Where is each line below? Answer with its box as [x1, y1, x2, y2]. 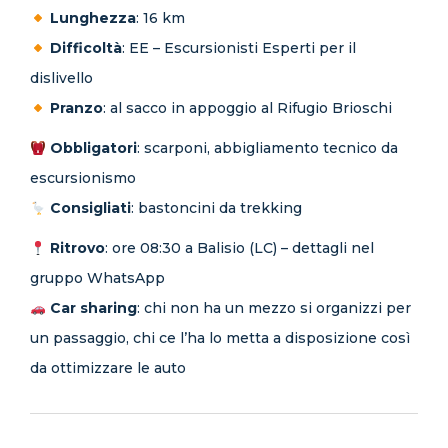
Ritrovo [49, 239, 105, 258]
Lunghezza [49, 9, 136, 28]
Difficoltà [49, 39, 122, 58]
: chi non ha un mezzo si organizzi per [136, 299, 411, 318]
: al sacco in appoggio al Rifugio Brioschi [102, 99, 392, 118]
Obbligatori [49, 139, 137, 158]
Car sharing [49, 299, 137, 318]
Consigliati [49, 199, 131, 218]
